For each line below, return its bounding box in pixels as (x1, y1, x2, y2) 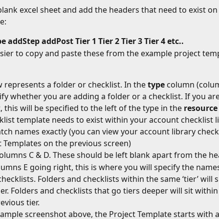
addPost (42, 36, 73, 47)
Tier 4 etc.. (144, 36, 184, 47)
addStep (8, 36, 40, 47)
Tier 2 (98, 36, 119, 47)
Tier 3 (121, 36, 142, 47)
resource (184, 103, 218, 114)
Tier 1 (75, 36, 96, 47)
